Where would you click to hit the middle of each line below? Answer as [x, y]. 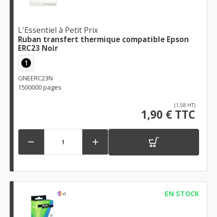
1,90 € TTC [168, 114]
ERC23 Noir [38, 48]
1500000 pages [40, 87]
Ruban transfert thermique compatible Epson [103, 39]
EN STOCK [182, 193]
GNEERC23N [35, 78]
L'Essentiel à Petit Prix [58, 30]
